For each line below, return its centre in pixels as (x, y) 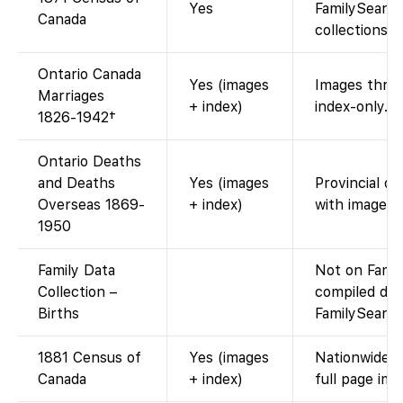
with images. (356, 204)
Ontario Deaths (90, 161)
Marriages (71, 95)
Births (58, 313)
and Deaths (76, 183)
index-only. (351, 106)
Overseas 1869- (91, 204)
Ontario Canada (90, 74)
